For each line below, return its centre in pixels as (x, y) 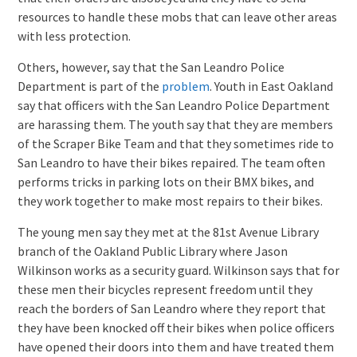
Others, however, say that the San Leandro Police (151, 67)
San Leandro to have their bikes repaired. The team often (171, 162)
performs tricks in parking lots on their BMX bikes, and (165, 181)
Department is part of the (89, 86)
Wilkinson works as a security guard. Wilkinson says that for (178, 270)
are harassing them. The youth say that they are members (175, 124)
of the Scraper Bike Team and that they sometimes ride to (175, 143)
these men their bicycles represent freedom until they (165, 289)
